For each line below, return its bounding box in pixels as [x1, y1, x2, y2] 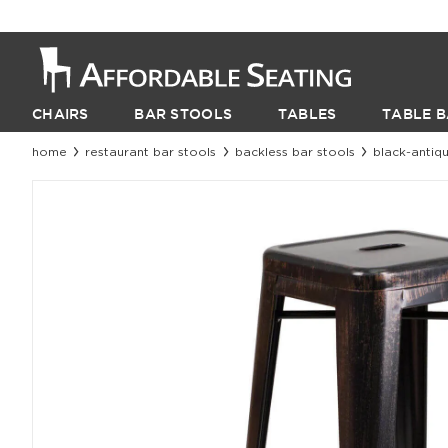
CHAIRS [32, 105, 89, 122]
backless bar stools [234, 145, 355, 158]
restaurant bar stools [85, 145, 217, 158]
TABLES [277, 105, 337, 122]
